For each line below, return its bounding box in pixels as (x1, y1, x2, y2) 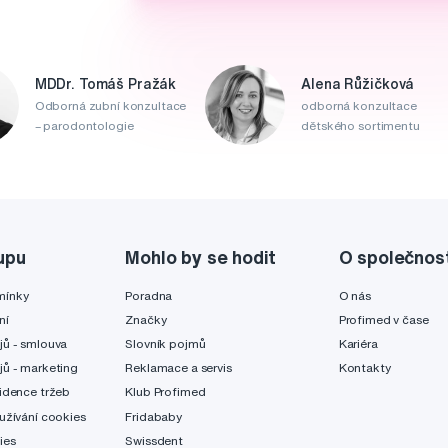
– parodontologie (34, 119, 134, 133)
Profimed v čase (338, 312, 429, 326)
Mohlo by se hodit (125, 247, 277, 266)
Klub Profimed (125, 385, 206, 399)
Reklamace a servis (125, 361, 232, 375)
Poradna (125, 288, 173, 302)
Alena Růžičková (301, 77, 415, 92)
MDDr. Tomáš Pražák (34, 77, 177, 92)
